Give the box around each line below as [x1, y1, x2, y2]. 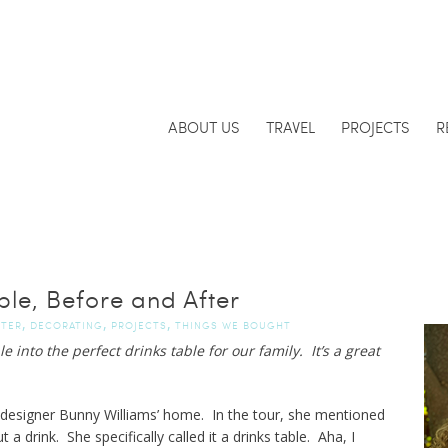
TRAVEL [265, 117, 315, 137]
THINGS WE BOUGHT [174, 318, 291, 332]
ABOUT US [167, 117, 240, 137]
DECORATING [29, 318, 103, 332]
